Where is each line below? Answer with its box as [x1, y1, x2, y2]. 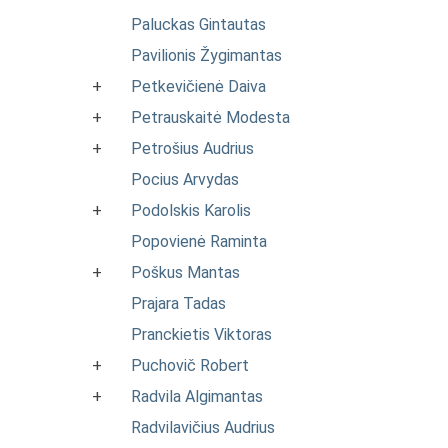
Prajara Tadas [131, 294, 226, 313]
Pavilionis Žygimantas [131, 46, 282, 65]
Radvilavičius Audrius [131, 418, 275, 437]
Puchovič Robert [131, 356, 249, 375]
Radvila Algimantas [131, 387, 263, 406]
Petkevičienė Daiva [131, 77, 266, 96]
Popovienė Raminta [131, 232, 267, 251]
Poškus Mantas [131, 263, 240, 282]
